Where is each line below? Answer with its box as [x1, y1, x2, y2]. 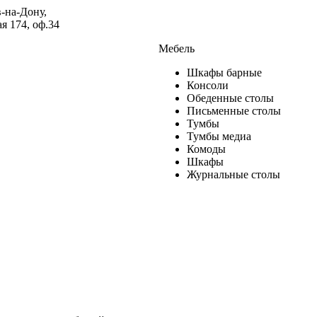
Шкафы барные [187, 67, 262, 79]
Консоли [187, 79, 229, 91]
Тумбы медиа [187, 130, 251, 142]
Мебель [158, 42, 195, 54]
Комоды [187, 143, 226, 155]
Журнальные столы [187, 168, 280, 180]
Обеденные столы [187, 92, 274, 104]
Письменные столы [187, 105, 281, 117]
